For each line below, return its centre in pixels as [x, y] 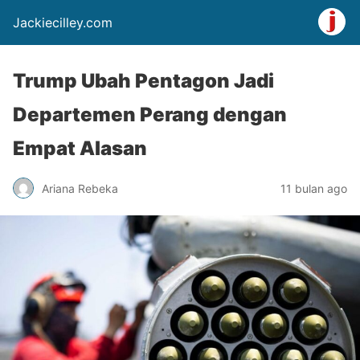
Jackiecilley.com [63, 22]
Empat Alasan [80, 148]
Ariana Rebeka [80, 188]
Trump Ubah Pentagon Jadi [143, 81]
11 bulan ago [314, 188]
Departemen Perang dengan [150, 115]
